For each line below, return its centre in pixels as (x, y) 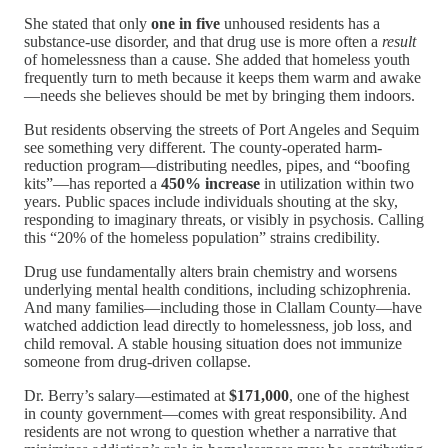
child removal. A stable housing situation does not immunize (213, 344)
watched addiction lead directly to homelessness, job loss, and (218, 326)
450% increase (210, 184)
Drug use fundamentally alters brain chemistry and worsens (210, 272)
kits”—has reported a (92, 184)
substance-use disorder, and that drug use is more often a (203, 42)
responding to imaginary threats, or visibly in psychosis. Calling (224, 220)
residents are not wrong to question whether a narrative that (210, 432)
